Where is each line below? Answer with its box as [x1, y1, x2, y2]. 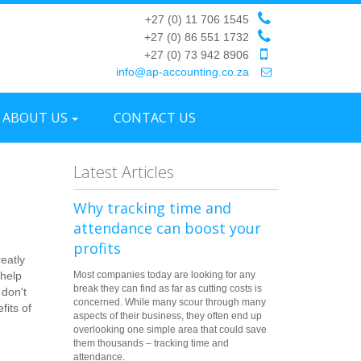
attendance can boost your [73, 218, 261, 238]
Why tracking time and [73, 198, 231, 218]
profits [73, 239, 121, 258]
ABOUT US [2, 109, 68, 127]
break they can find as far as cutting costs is [73, 283, 262, 294]
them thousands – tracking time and [73, 338, 229, 349]
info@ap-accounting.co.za [116, 65, 249, 78]
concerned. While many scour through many [73, 297, 266, 308]
